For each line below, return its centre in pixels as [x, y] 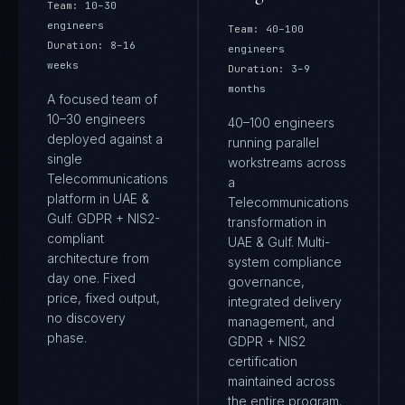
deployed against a [105, 139]
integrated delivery [285, 301]
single [65, 159]
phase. [67, 338]
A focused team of [102, 99]
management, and [281, 321]
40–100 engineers [281, 122]
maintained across [282, 381]
